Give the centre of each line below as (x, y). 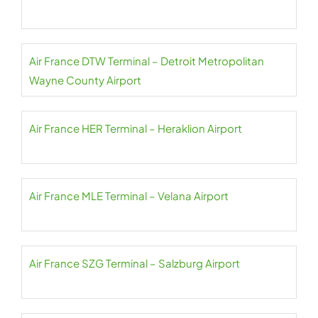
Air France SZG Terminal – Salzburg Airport (135, 263)
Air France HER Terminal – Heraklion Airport (136, 128)
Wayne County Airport (85, 80)
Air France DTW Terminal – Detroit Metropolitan (147, 61)
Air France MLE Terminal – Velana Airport (129, 196)
